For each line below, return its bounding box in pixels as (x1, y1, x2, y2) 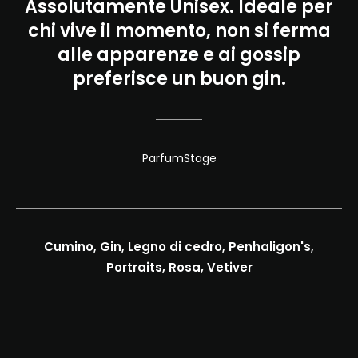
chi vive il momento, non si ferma (27, 18, 331, 43)
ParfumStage (141, 149, 217, 166)
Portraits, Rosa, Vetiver (105, 259, 253, 276)
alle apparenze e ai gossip (58, 42, 300, 67)
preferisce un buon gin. (72, 66, 286, 91)
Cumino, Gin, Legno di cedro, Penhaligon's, (44, 238, 314, 256)
